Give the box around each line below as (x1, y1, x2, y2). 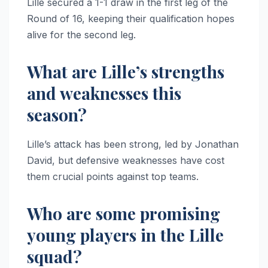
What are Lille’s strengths (27, 60, 224, 83)
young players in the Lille (27, 223, 224, 246)
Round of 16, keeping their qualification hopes (27, 13, 234, 25)
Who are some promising (27, 202, 220, 224)
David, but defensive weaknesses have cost (27, 154, 224, 166)
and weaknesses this (27, 82, 181, 104)
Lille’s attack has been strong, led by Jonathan (27, 138, 239, 150)
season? (27, 103, 87, 126)
